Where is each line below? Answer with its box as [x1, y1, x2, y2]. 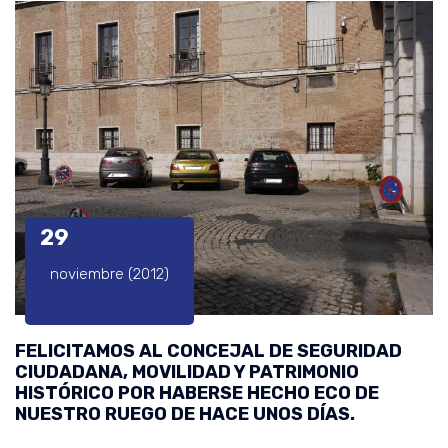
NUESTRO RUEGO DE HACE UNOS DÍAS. [15, 402, 355, 425]
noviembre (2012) [50, 264, 169, 283]
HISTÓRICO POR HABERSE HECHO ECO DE [15, 381, 379, 404]
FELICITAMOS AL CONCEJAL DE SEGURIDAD [15, 339, 402, 362]
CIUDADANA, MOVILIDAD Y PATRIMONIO [15, 360, 359, 383]
